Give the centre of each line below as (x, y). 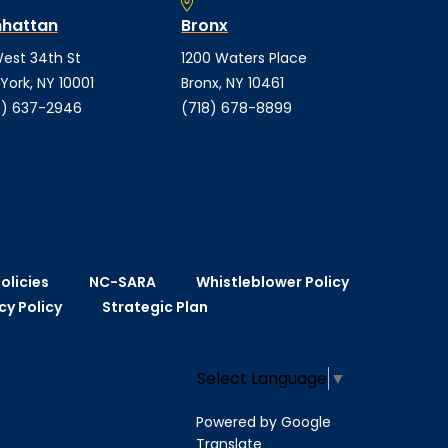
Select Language (262, 379)
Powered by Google (263, 422)
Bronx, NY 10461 (233, 83)
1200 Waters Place (244, 58)
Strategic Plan (154, 307)
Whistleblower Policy (272, 282)
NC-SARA (122, 282)
